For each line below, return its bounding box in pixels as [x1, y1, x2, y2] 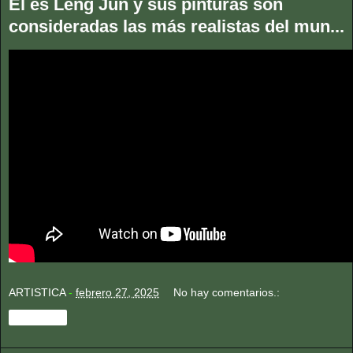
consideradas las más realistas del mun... [9, 17, 344, 37]
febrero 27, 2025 [76, 285, 159, 299]
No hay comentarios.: [173, 285, 281, 299]
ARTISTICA [9, 285, 65, 299]
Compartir [17, 311, 59, 323]
